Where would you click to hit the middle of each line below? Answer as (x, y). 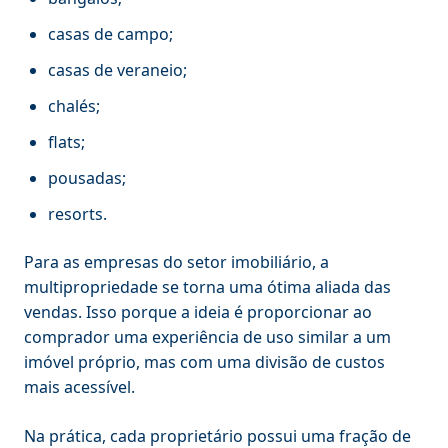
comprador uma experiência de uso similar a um (207, 336)
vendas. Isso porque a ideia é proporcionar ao (198, 311)
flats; (66, 141)
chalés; (74, 105)
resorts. (77, 213)
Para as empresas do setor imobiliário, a (176, 261)
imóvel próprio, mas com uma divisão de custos (204, 361)
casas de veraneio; (117, 69)
